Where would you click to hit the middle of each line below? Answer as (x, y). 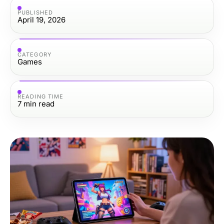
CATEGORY (34, 54)
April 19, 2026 (41, 19)
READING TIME (41, 96)
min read (39, 103)
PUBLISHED (35, 12)
